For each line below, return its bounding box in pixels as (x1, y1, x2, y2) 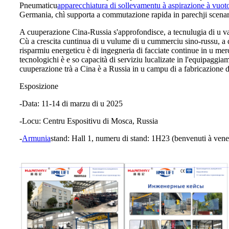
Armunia (22, 133, 51, 143)
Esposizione (19, 81, 58, 90)
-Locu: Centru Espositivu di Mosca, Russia (19, 116, 158, 125)
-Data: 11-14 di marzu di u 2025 (19, 99, 123, 108)
